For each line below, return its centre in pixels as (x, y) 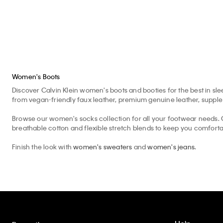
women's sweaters (103, 147)
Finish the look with (43, 147)
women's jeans (171, 147)
